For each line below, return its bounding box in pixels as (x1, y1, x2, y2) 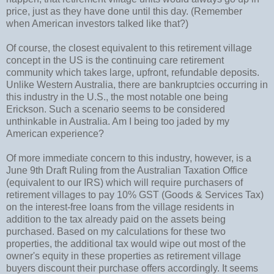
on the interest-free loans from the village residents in (6, 201, 234, 212)
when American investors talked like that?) (6, 18, 188, 29)
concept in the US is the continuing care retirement (6, 54, 224, 65)
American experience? (6, 128, 104, 139)
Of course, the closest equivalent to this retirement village (6, 42, 252, 53)
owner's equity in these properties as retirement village (6, 250, 241, 261)
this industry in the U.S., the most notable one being (6, 91, 228, 102)
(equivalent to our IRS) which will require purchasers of (6, 177, 243, 188)
